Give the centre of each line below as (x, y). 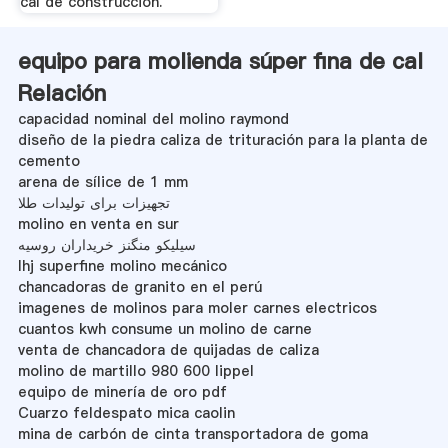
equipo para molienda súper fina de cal (220, 60)
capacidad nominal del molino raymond (153, 118)
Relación (61, 92)
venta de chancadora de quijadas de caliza (168, 349)
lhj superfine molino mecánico (122, 265)
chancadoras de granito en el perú (139, 286)
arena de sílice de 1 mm (102, 181)
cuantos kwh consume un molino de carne (164, 328)
